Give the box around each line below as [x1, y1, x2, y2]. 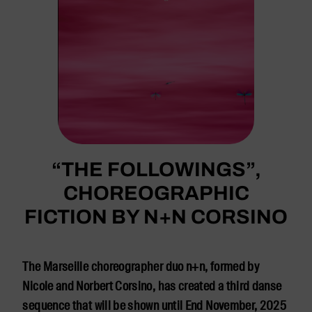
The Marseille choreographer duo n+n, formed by [22, 258, 260, 276]
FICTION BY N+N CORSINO [24, 206, 288, 228]
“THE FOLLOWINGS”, [51, 159, 261, 181]
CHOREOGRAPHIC [63, 182, 249, 205]
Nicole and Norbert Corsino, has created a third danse [22, 278, 282, 295]
